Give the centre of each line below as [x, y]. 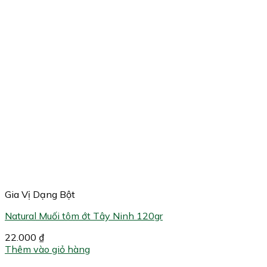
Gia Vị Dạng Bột [40, 195]
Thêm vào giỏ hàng [47, 249]
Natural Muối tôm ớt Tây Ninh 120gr [84, 216]
